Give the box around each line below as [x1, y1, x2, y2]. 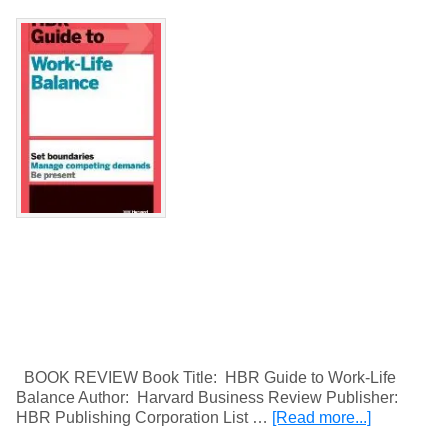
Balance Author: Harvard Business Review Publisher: [16, 389, 402, 406]
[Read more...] [272, 409, 371, 426]
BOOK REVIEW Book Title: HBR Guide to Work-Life [16, 369, 396, 386]
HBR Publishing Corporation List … [16, 409, 272, 426]
